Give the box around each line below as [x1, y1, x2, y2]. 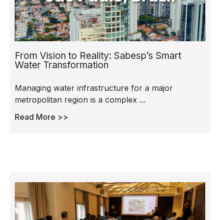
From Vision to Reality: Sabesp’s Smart [15, 50, 181, 61]
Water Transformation [15, 59, 109, 71]
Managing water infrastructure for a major [15, 82, 173, 93]
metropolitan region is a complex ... [15, 94, 145, 105]
